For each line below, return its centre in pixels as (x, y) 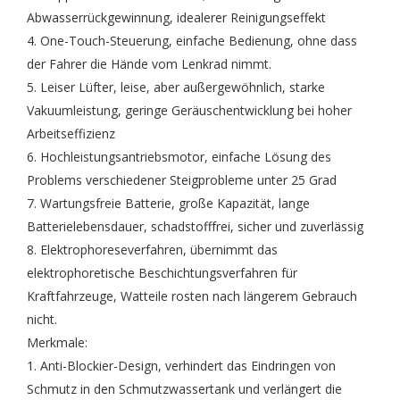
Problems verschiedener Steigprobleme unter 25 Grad (182, 180)
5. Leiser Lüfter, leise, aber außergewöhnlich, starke (176, 87)
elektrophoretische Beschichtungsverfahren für (162, 273)
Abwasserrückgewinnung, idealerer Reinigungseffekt (176, 17)
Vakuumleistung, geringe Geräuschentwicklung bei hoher (189, 110)
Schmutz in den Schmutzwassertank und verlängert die (184, 389)
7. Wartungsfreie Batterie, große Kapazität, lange (168, 203)
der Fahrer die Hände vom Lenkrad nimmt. (149, 64)
